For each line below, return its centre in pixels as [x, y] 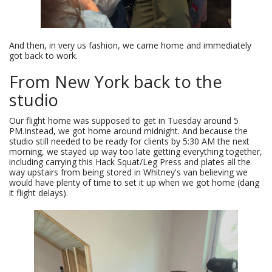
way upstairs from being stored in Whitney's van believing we [128, 172]
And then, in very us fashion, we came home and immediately [130, 45]
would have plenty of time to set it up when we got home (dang [134, 182]
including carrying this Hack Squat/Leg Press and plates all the [130, 161]
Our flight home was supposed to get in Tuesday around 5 [124, 120]
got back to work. [43, 55]
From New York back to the [116, 81]
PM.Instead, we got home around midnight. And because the [128, 131]
